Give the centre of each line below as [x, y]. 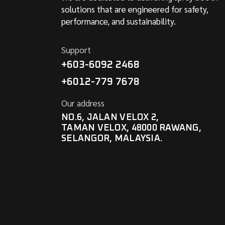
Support [76, 50]
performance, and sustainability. [119, 21]
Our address [83, 103]
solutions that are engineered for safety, [135, 9]
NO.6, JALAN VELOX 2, [110, 118]
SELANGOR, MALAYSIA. [112, 139]
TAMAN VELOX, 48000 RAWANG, [132, 128]
